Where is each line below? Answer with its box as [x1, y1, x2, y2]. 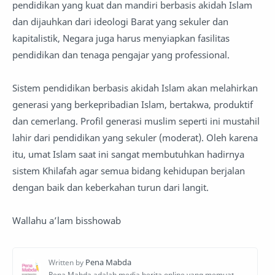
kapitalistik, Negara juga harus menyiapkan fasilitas [12, 32, 230, 44]
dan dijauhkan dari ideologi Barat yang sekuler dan [12, 15, 228, 28]
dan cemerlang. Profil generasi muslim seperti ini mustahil [12, 115, 260, 127]
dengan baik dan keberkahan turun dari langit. [12, 181, 211, 193]
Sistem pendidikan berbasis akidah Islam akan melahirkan [12, 82, 258, 94]
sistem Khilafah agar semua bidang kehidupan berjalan [12, 165, 245, 177]
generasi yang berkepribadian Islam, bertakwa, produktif [12, 98, 253, 110]
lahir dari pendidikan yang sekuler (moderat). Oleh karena [12, 131, 258, 144]
